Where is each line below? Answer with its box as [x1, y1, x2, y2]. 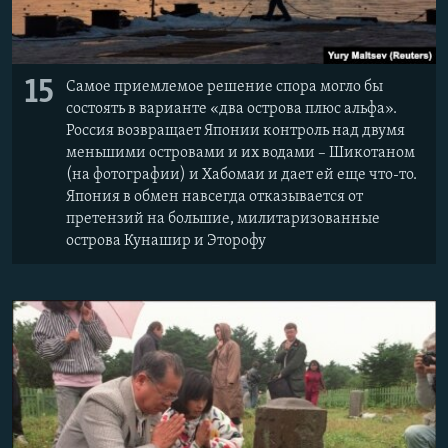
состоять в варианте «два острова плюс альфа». [66, 100, 397, 117]
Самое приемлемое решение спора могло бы [66, 78, 383, 95]
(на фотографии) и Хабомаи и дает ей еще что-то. [66, 166, 417, 183]
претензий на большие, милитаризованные [66, 210, 380, 227]
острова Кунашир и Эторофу [66, 232, 266, 249]
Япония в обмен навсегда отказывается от [66, 188, 363, 205]
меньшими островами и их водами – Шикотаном [66, 144, 415, 161]
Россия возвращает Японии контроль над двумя [66, 122, 405, 139]
